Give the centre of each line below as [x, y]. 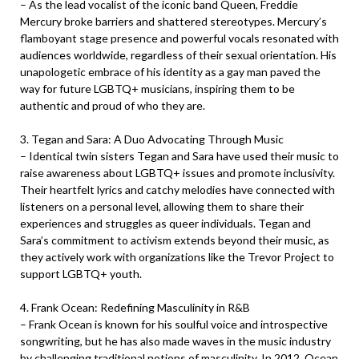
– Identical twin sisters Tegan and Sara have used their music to [179, 156]
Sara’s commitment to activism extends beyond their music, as [175, 240]
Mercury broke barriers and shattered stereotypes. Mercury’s [173, 21]
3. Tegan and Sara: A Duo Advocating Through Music [152, 139]
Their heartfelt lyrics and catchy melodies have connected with [177, 190]
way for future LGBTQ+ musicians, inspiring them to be [157, 89]
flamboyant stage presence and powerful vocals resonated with [179, 38]
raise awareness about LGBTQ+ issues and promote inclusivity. [177, 173]
